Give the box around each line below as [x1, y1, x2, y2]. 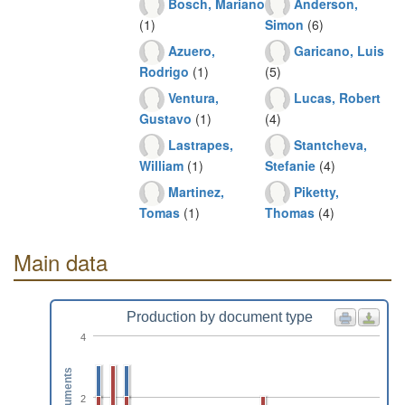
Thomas [265, 203, 315, 221]
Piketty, [294, 182, 339, 201]
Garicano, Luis [294, 41, 384, 60]
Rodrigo [139, 62, 189, 80]
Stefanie [265, 156, 316, 174]
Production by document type [127, 309, 313, 325]
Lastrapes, [168, 135, 233, 154]
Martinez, [168, 182, 224, 201]
